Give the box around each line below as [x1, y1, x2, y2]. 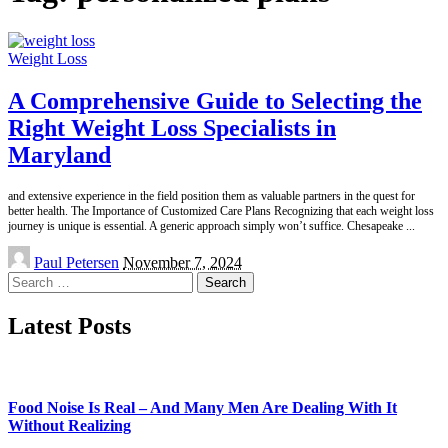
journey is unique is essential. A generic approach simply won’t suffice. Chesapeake [8, 218, 406, 233]
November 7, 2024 [123, 253, 242, 271]
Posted [7, 244, 49, 262]
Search [7, 270, 50, 288]
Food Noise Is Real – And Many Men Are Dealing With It [8, 398, 397, 416]
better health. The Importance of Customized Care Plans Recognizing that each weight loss [8, 203, 434, 218]
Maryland [8, 141, 111, 168]
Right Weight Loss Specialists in [8, 114, 336, 141]
